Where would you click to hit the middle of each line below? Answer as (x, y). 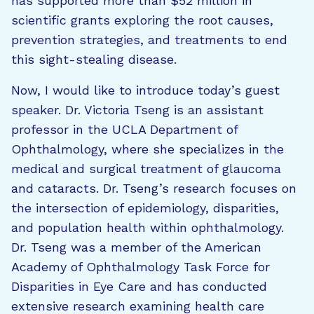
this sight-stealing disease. (94, 59)
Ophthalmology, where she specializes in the (148, 149)
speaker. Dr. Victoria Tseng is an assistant (137, 110)
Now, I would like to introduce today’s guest (145, 90)
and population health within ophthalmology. (148, 227)
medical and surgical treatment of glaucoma (146, 169)
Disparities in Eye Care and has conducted (139, 286)
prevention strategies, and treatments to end (149, 40)
